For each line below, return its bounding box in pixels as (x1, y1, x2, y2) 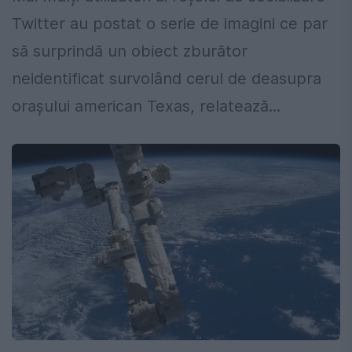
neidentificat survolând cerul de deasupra (12, 69, 321, 89)
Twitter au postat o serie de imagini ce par (12, 14, 328, 34)
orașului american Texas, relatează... (12, 97, 280, 116)
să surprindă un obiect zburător (12, 42, 247, 61)
